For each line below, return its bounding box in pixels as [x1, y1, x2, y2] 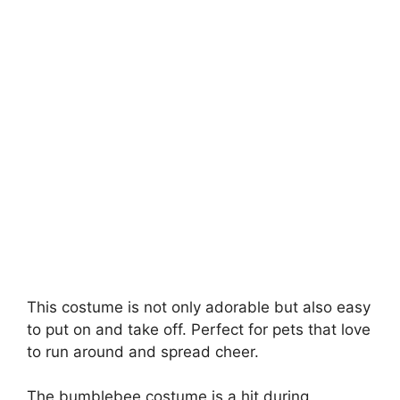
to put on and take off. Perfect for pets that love [27, 320, 371, 338]
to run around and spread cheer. [27, 342, 259, 361]
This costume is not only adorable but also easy [27, 297, 371, 316]
